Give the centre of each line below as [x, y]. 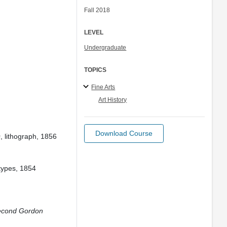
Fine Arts [103, 87]
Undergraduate [105, 48]
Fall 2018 [97, 10]
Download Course [124, 133]
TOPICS [96, 70]
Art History [113, 100]
